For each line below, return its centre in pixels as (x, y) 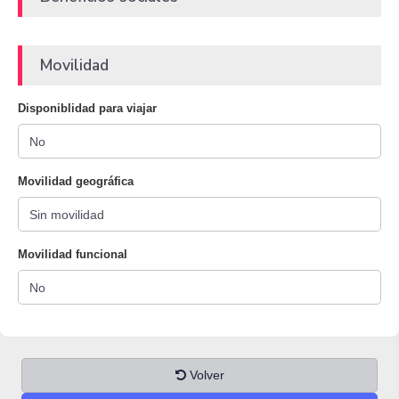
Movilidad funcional (73, 254)
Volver (205, 375)
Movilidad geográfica (76, 181)
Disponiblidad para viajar (87, 108)
